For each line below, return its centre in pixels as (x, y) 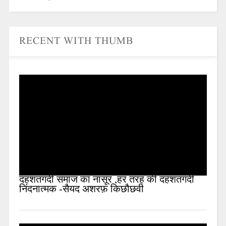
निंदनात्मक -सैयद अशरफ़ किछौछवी (81, 190)
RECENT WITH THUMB (76, 42)
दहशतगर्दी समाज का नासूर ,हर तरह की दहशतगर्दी (106, 180)
